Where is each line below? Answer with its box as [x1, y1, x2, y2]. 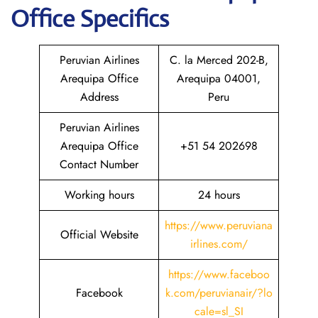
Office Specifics [11, 4, 169, 33]
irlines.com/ [190, 236, 248, 252]
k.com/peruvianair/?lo [165, 285, 273, 301]
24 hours [197, 187, 240, 203]
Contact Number [60, 156, 138, 172]
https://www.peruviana [165, 217, 273, 234]
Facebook [75, 285, 123, 301]
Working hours [64, 187, 134, 203]
